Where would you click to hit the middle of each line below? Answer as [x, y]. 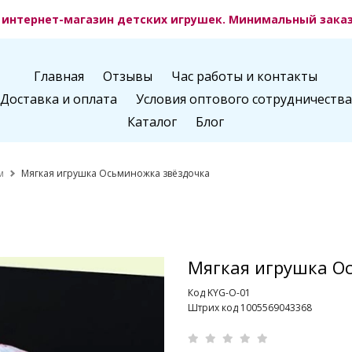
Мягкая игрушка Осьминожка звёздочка [115, 173]
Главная [59, 77]
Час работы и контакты [245, 77]
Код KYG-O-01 [219, 293]
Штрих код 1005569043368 [250, 308]
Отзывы [128, 77]
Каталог [152, 122]
